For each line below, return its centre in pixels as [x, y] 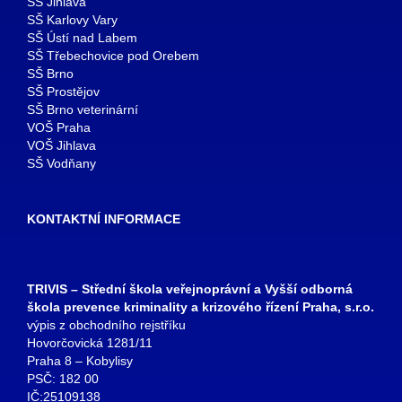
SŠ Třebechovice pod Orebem [113, 55]
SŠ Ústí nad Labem [82, 37]
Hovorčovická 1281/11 [90, 342]
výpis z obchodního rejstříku [106, 324]
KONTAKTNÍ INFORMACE [104, 218]
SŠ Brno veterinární [83, 109]
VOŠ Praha [59, 127]
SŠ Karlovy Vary [72, 19]
